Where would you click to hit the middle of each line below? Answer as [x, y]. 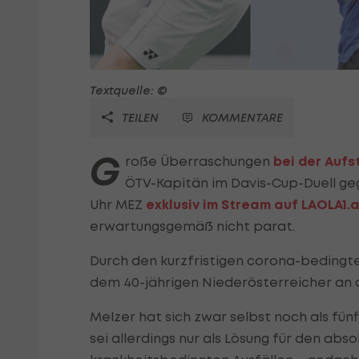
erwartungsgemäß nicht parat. [192, 226]
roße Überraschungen [199, 161]
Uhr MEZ [118, 205]
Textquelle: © [129, 91]
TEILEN [139, 118]
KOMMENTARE [242, 118]
